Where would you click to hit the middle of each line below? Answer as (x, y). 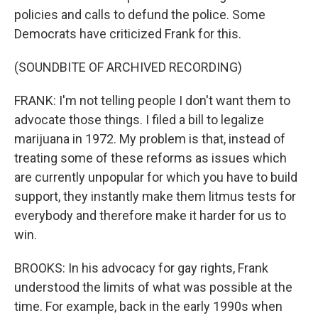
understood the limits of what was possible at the (153, 287)
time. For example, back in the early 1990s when (148, 306)
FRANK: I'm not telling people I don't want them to (152, 100)
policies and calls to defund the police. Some (140, 15)
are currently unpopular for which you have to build (156, 177)
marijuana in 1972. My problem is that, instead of (150, 139)
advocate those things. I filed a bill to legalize (139, 120)
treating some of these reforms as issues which (150, 158)
